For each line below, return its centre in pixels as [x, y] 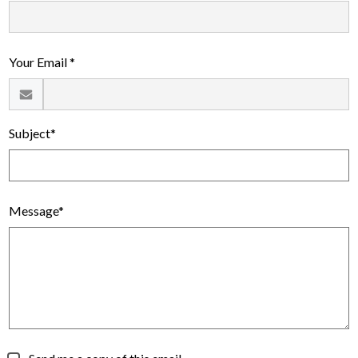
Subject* [33, 133]
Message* [37, 210]
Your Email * [42, 62]
